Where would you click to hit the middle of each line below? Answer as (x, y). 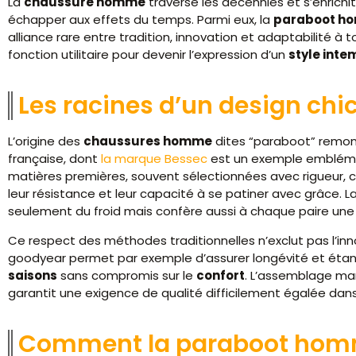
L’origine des (46, 141)
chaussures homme (148, 141)
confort (221, 275)
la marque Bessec (154, 159)
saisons (33, 275)
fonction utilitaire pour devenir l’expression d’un (148, 55)
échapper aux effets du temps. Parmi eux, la (141, 20)
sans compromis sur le (127, 275)
